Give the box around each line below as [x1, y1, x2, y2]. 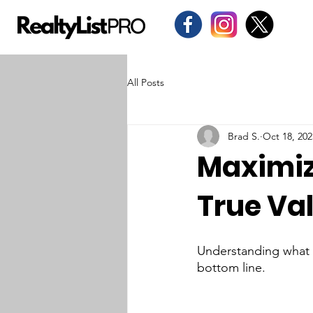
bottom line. [197, 260, 265, 275]
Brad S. [228, 129, 260, 143]
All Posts [127, 75, 164, 89]
